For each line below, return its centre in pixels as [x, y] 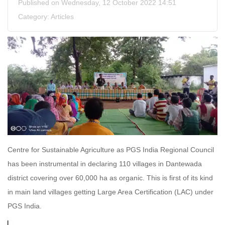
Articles [62, 16]
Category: [34, 16]
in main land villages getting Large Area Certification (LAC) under [110, 192]
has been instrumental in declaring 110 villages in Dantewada [105, 164]
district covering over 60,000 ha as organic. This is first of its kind [110, 178]
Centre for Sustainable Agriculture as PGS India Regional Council [111, 150]
